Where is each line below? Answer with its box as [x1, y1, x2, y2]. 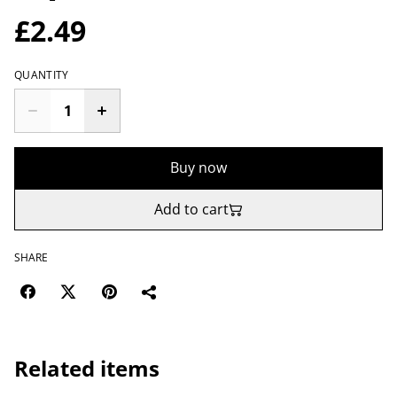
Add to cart [154, 199, 229, 219]
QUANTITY [14, 67, 69, 82]
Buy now [170, 158, 227, 177]
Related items [14, 354, 160, 383]
